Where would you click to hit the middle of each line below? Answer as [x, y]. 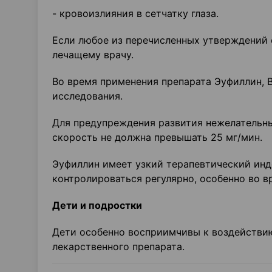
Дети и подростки [97, 205]
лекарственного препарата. [118, 246]
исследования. [87, 96]
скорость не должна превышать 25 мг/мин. [157, 137]
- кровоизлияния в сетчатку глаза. [135, 13]
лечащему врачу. [93, 55]
